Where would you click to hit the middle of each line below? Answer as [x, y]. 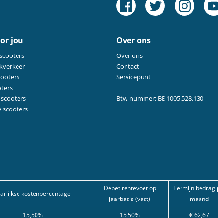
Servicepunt [134, 77]
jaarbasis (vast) [130, 199]
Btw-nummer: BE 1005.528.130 [160, 98]
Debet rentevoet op [130, 188]
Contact [128, 66]
